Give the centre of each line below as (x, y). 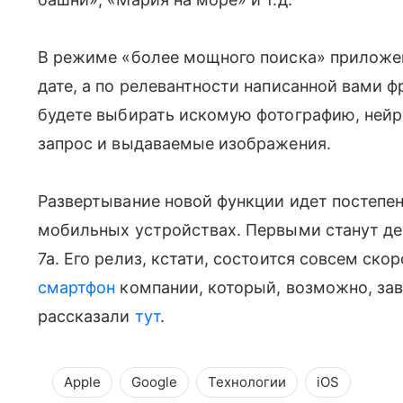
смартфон (77, 287)
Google (154, 382)
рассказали (86, 316)
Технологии (247, 382)
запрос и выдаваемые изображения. (184, 143)
